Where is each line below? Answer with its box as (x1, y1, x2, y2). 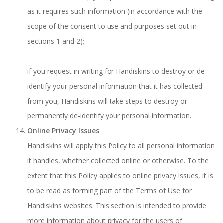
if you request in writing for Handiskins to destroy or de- (27, 66, 207, 76)
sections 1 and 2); (27, 36, 84, 46)
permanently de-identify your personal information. (27, 111, 191, 120)
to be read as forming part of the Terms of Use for (27, 186, 192, 195)
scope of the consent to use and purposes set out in (27, 21, 197, 31)
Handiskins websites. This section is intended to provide (27, 201, 206, 210)
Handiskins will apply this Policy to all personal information (27, 141, 215, 150)
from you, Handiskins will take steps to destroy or (27, 96, 187, 106)
